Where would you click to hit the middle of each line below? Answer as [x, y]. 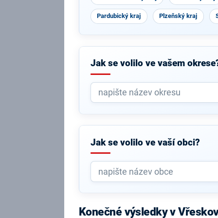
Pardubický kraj [119, 16]
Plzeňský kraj [178, 16]
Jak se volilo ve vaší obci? [145, 142]
